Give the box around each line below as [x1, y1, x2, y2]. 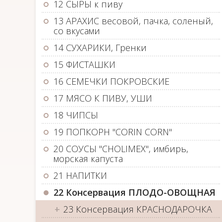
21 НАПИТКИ [54, 169, 107, 181]
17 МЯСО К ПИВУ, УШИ [54, 92, 152, 104]
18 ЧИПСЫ [54, 109, 98, 121]
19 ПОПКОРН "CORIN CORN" [54, 126, 172, 138]
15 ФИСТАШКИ [54, 58, 115, 70]
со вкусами [54, 25, 100, 37]
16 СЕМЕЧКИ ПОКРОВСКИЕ [54, 75, 169, 87]
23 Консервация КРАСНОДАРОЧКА [63, 203, 212, 215]
